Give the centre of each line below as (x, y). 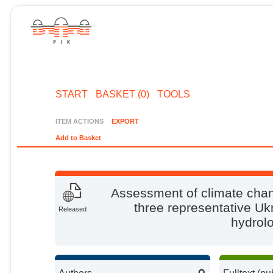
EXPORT (125, 121)
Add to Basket (79, 138)
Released (73, 209)
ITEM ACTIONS (80, 121)
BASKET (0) (122, 94)
